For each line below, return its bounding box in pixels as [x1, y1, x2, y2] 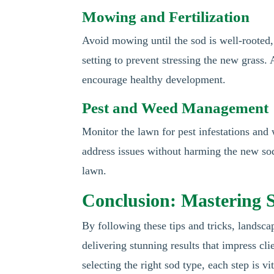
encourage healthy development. [82, 73, 226, 86]
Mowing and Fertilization [82, 9, 250, 25]
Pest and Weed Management [82, 100, 269, 116]
